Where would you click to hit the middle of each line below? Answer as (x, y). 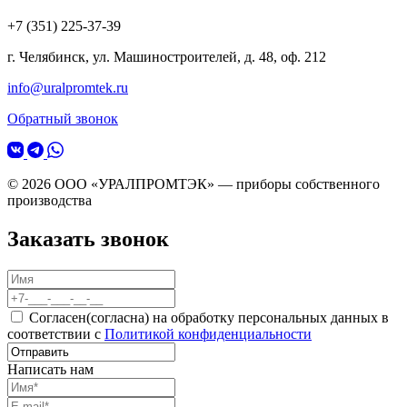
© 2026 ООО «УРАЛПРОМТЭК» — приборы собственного (194, 184)
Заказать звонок (88, 238)
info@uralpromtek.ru (68, 88)
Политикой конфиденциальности (208, 333)
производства (50, 201)
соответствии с (56, 333)
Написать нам (50, 369)
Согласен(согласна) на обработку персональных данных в (209, 317)
